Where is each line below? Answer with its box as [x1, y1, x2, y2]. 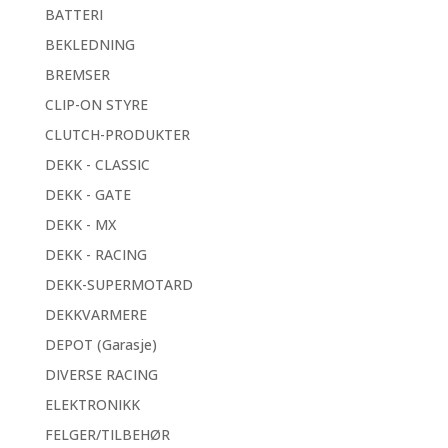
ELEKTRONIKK [44, 394, 140, 414]
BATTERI [44, 4, 103, 24]
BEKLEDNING [44, 34, 135, 54]
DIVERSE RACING [44, 364, 158, 384]
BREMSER [44, 64, 110, 84]
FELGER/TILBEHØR [44, 424, 170, 444]
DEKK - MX [44, 214, 116, 234]
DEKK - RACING [44, 244, 147, 264]
